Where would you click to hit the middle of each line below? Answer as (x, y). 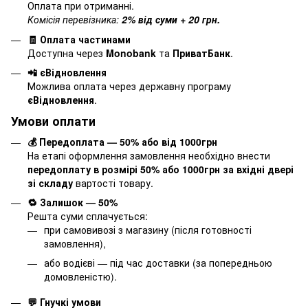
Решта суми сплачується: (88, 216)
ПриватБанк (201, 53)
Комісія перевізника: (75, 20)
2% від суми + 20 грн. (171, 20)
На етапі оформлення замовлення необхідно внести (149, 155)
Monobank (131, 53)
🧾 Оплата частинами (79, 39)
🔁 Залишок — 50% (74, 202)
